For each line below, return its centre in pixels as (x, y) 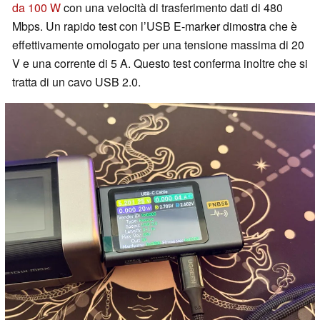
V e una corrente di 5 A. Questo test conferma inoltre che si (160, 64)
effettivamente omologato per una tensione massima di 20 (158, 45)
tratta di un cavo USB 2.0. (76, 82)
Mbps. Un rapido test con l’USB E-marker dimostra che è (155, 26)
